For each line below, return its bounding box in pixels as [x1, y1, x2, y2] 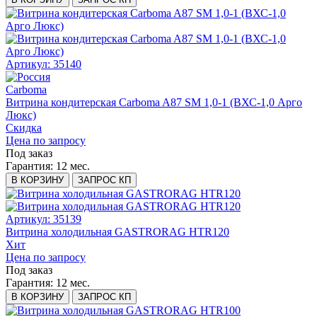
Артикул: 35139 [6, 213, 81, 226]
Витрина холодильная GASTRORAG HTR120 [6, 226, 229, 238]
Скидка [6, 122, 42, 134]
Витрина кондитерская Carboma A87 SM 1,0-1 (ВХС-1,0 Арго [6, 96, 302, 109]
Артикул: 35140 [6, 58, 81, 71]
